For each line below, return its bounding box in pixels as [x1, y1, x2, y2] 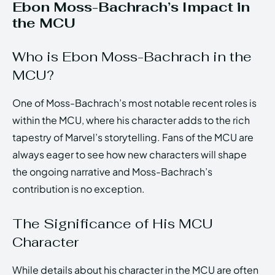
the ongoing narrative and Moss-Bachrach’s [12, 165, 212, 179]
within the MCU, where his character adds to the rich [12, 114, 250, 127]
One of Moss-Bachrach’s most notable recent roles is [12, 96, 257, 110]
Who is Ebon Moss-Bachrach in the [12, 48, 252, 66]
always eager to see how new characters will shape [12, 148, 247, 161]
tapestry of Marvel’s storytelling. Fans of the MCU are [12, 131, 254, 144]
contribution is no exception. [12, 182, 145, 196]
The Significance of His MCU [12, 215, 213, 233]
